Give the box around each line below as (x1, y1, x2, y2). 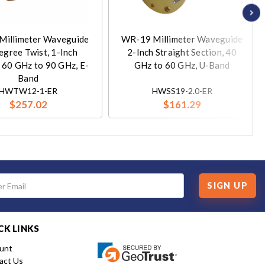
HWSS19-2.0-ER (151, 85, 212, 96)
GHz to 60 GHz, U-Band (134, 59, 230, 70)
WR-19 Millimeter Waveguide (121, 33, 243, 44)
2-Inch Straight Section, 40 (127, 46, 237, 57)
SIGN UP (207, 180, 248, 191)
